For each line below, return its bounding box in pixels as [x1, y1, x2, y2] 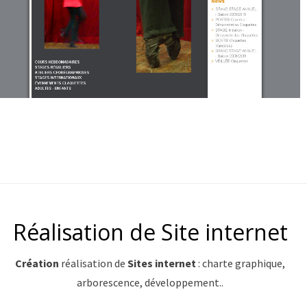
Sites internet [127, 256, 196, 271]
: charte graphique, [196, 256, 285, 271]
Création [15, 256, 61, 271]
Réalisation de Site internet [12, 217, 288, 247]
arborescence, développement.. [77, 275, 223, 290]
